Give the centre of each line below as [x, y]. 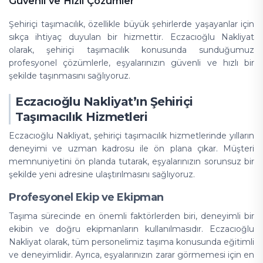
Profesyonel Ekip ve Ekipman [86, 197]
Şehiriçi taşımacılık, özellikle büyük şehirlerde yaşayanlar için [131, 24]
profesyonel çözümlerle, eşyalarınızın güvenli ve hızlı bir [131, 63]
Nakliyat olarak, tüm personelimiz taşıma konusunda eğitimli [131, 242]
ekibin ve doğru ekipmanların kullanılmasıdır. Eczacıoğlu [131, 229]
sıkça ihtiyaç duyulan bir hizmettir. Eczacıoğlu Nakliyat [131, 37]
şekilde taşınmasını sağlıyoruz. [70, 76]
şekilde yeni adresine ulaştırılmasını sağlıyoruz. [102, 174]
